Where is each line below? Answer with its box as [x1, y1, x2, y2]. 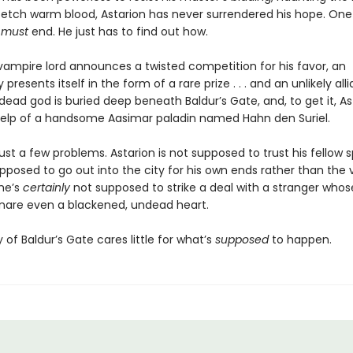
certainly [22, 180, 70, 195]
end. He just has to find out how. [28, 24, 208, 39]
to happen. [268, 232, 332, 247]
